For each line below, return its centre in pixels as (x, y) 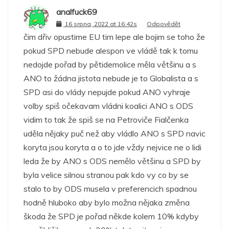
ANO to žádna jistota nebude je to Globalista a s (111, 78)
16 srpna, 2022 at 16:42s (101, 24)
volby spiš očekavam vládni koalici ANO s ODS (108, 106)
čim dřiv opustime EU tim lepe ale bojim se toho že (114, 37)
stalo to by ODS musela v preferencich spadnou (110, 188)
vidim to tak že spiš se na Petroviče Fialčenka (106, 119)
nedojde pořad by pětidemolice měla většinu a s (110, 64)
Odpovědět (164, 24)
